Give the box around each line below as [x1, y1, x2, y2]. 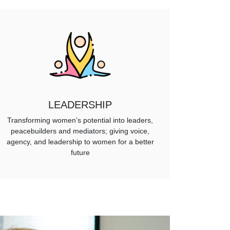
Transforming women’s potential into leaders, [7, 116, 153, 125]
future [70, 148, 90, 157]
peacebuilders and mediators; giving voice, [11, 127, 149, 136]
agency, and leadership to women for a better [6, 138, 154, 146]
